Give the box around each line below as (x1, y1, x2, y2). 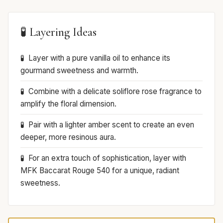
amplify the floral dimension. (20, 99, 116, 109)
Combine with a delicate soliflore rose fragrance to (28, 87, 202, 97)
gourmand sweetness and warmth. (20, 66, 138, 76)
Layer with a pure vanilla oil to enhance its (28, 53, 170, 63)
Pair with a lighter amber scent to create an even (28, 120, 194, 130)
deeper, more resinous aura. (20, 132, 116, 142)
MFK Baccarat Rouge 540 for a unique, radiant (20, 166, 179, 176)
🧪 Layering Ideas (20, 25, 97, 40)
